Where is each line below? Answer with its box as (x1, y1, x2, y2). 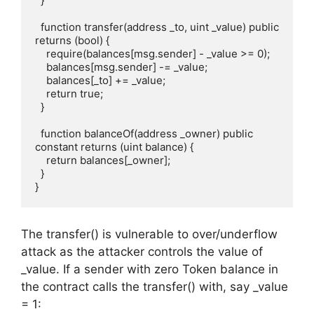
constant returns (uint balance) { (35, 140, 193, 153)
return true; (35, 87, 46, 100)
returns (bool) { (35, 34, 109, 47)
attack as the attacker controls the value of (21, 244, 263, 259)
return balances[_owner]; (35, 153, 46, 167)
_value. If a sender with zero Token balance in (21, 261, 278, 276)
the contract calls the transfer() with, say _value (21, 279, 288, 294)
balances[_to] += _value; (35, 74, 46, 87)
